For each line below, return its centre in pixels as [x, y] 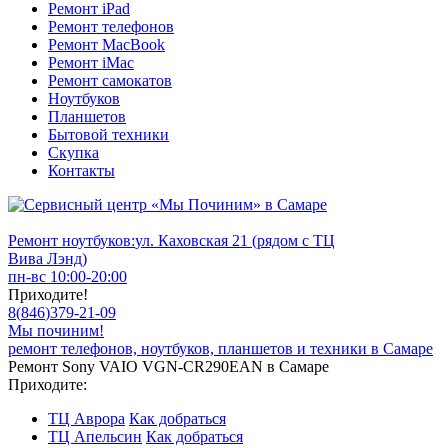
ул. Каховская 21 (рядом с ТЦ [235, 240]
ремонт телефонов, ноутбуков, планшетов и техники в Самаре [220, 348]
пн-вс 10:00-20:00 [67, 276]
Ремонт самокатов [110, 80]
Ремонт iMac [91, 62]
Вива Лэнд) [47, 258]
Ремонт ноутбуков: [71, 240]
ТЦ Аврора [86, 418]
